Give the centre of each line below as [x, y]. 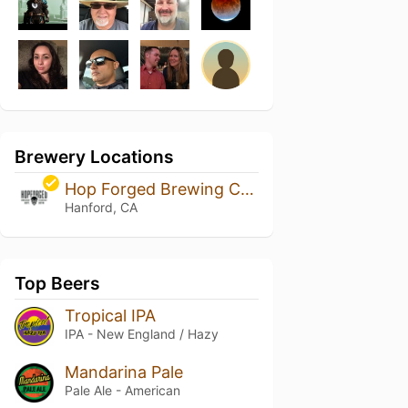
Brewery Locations [94, 157]
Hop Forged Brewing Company [247, 189]
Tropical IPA [110, 315]
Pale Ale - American [122, 390]
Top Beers [57, 283]
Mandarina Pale [123, 372]
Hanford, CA [101, 207]
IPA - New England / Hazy [141, 333]
